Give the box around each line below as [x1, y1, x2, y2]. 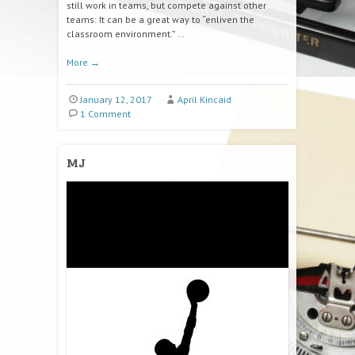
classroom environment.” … [67, 28, 185, 40]
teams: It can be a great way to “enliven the [67, 13, 254, 25]
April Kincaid [177, 94, 231, 105]
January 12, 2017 [79, 94, 152, 105]
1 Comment [79, 108, 131, 120]
